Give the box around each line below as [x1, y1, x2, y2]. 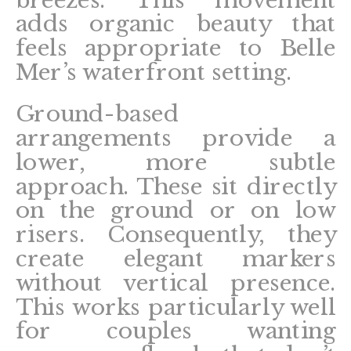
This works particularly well [15, 293, 336, 320]
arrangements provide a [15, 125, 336, 151]
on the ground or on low [15, 197, 336, 224]
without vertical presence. [15, 270, 336, 296]
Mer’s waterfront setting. [15, 59, 292, 85]
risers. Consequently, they [15, 221, 336, 248]
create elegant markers [15, 245, 336, 272]
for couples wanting [15, 317, 336, 345]
